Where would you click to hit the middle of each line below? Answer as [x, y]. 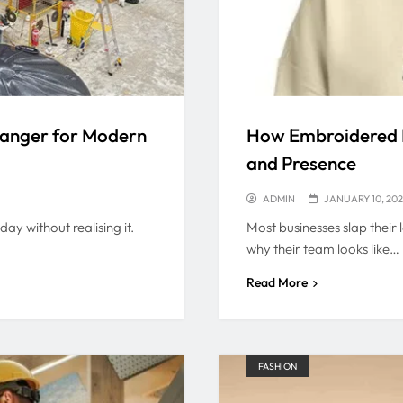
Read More [277, 282]
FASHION [278, 367]
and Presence [301, 162]
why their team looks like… [323, 248]
